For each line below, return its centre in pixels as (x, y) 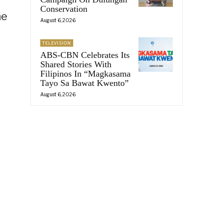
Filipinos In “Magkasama (85, 73)
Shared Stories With (76, 64)
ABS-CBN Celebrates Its (85, 55)
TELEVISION (57, 43)
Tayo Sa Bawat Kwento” (84, 83)
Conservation (64, 9)
